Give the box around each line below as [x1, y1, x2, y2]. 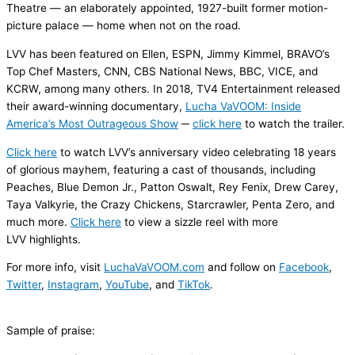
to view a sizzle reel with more [121, 215, 278, 228]
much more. [6, 215, 71, 228]
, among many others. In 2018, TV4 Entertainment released [38, 82, 340, 95]
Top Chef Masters [6, 64, 97, 78]
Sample [6, 323, 44, 337]
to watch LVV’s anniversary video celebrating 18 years [57, 145, 336, 158]
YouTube [105, 278, 149, 292]
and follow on [208, 261, 279, 274]
